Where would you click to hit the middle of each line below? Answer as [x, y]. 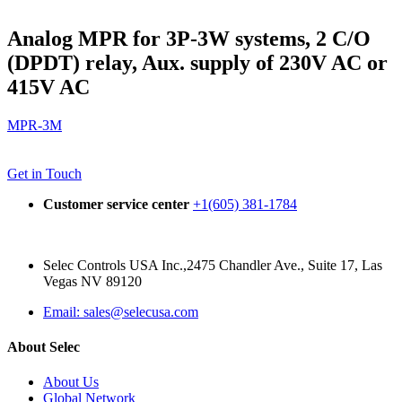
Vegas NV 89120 [92, 281]
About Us [71, 382]
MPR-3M [35, 125]
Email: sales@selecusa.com [121, 311]
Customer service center [116, 204]
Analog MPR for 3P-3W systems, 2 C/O [189, 38]
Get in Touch [44, 173]
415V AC [48, 87]
